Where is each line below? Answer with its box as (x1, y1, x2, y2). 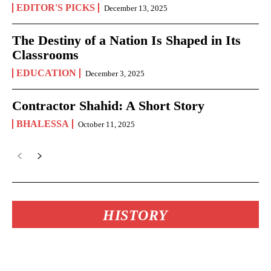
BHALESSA (16, 119, 69, 129)
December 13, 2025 (104, 4, 168, 13)
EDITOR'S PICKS (16, 2, 95, 13)
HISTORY (103, 207, 168, 224)
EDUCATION (16, 68, 76, 79)
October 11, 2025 (78, 120, 135, 129)
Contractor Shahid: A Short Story (12, 98, 204, 114)
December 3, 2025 (85, 69, 145, 79)
